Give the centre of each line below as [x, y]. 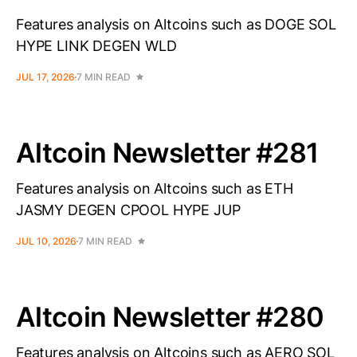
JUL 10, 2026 [46, 241]
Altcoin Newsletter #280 [170, 317]
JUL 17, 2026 [45, 77]
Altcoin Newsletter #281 [167, 153]
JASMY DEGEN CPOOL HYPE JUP [128, 210]
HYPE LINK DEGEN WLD [96, 46]
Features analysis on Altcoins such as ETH [155, 188]
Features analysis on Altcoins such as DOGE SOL [176, 24]
